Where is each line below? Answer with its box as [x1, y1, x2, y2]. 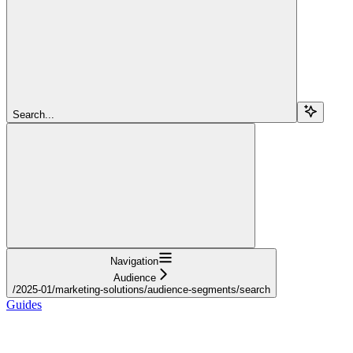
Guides [6, 297, 42, 311]
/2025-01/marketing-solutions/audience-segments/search [13, 283, 270, 295]
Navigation [110, 255, 158, 267]
